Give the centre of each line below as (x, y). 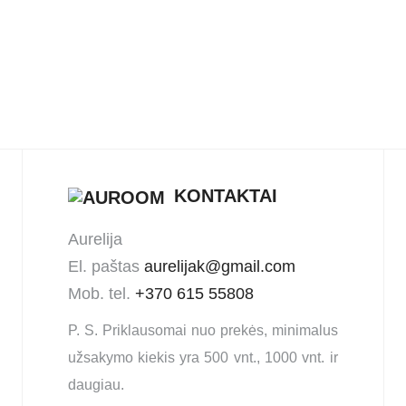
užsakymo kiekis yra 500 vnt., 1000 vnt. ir (203, 357)
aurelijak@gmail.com (219, 266)
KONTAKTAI (225, 196)
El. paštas (106, 266)
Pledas (67, 28)
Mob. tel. (101, 293)
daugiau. (96, 384)
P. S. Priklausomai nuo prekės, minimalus (203, 330)
